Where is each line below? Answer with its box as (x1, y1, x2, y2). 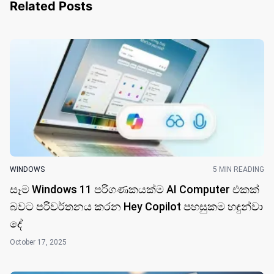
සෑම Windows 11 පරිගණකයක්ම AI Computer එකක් (10, 182, 259, 196)
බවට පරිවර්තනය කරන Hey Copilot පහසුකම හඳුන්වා (10, 199, 263, 213)
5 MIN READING (213, 165, 264, 174)
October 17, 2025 (10, 237, 67, 246)
